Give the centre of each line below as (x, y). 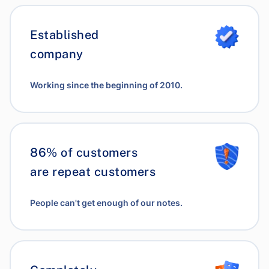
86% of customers (84, 152)
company (57, 54)
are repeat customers (93, 171)
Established (65, 35)
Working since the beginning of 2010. (106, 85)
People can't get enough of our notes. (106, 202)
